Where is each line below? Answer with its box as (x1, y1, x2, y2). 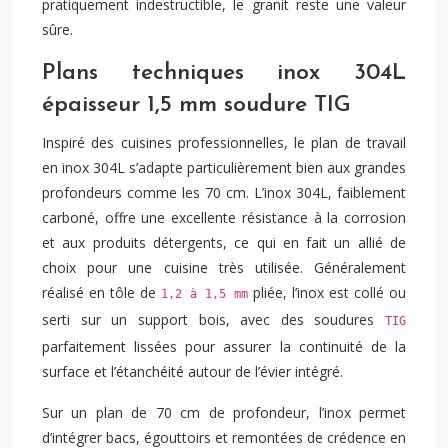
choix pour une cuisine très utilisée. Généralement (42, 258, 406, 277)
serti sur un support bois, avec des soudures (42, 310, 385, 329)
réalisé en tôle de (42, 283, 161, 302)
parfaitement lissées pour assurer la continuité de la (42, 337, 406, 356)
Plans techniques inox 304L (42, 62, 406, 85)
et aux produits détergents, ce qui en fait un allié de (42, 233, 406, 252)
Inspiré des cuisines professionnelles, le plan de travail (42, 133, 406, 152)
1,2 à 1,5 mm (161, 287, 248, 301)
